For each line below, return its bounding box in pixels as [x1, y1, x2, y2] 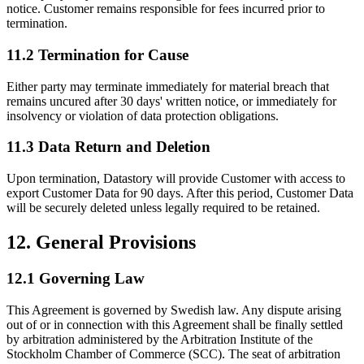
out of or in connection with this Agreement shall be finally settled [6, 317, 343, 331]
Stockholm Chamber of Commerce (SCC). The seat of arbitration [6, 346, 340, 361]
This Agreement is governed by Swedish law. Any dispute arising [6, 302, 341, 317]
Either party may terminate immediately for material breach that [6, 79, 329, 93]
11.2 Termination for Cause [6, 46, 188, 64]
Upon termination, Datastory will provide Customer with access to [6, 171, 345, 186]
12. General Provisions [6, 232, 196, 253]
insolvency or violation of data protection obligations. [6, 108, 279, 123]
